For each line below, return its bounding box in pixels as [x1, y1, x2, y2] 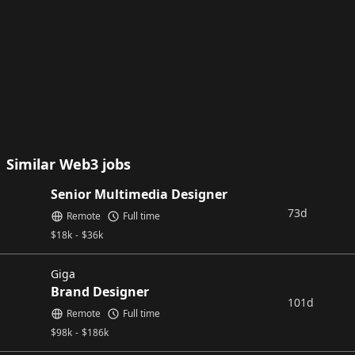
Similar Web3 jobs [6, 155, 131, 174]
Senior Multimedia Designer [51, 185, 227, 203]
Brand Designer [51, 283, 149, 300]
